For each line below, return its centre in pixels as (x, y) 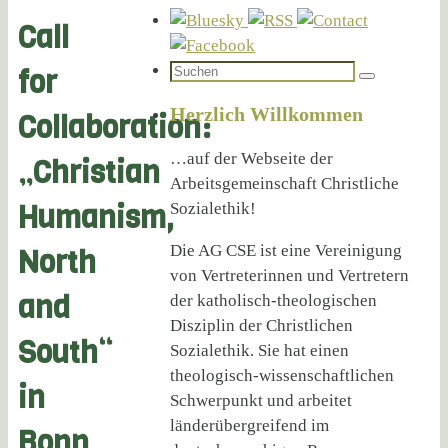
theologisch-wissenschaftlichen (282, 375)
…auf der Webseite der (251, 158)
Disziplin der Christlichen (261, 325)
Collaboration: (114, 127)
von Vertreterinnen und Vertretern (289, 275)
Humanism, (96, 217)
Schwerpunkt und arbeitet (261, 400)
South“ (65, 352)
